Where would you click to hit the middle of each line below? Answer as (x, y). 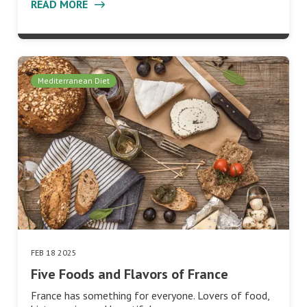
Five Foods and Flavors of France (130, 274)
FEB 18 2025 (54, 252)
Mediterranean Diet (74, 81)
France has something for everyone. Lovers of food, (150, 295)
